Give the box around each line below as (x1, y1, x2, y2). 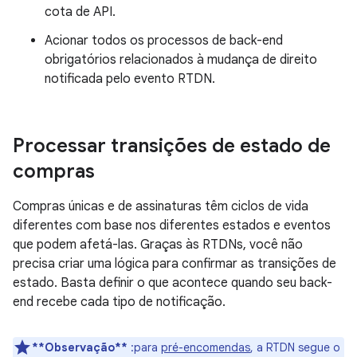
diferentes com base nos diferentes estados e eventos (13, 218, 331, 234)
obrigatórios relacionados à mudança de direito (45, 52, 317, 69)
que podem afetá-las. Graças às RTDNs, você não (13, 237, 303, 253)
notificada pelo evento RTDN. (45, 71, 215, 88)
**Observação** (32, 340, 127, 355)
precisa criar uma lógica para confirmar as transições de (13, 256, 336, 273)
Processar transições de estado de (13, 134, 331, 159)
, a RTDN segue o (250, 340, 340, 355)
